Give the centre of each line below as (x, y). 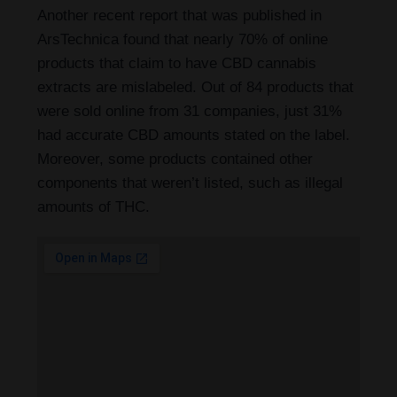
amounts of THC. (93, 207)
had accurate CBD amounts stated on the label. (194, 136)
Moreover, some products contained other (175, 160)
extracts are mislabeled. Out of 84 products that (195, 88)
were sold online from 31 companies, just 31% (190, 112)
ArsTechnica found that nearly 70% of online (183, 40)
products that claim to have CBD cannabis (177, 64)
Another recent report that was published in (179, 16)
